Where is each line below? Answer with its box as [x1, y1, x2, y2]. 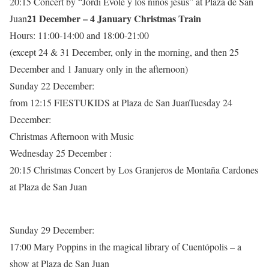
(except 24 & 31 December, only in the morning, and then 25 [10, 45, 239, 58]
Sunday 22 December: [10, 79, 94, 92]
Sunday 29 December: [10, 223, 94, 236]
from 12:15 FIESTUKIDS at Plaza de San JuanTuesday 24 [10, 95, 232, 109]
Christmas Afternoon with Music [10, 129, 134, 142]
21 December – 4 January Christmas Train [27, 11, 201, 25]
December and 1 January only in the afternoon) [10, 62, 188, 75]
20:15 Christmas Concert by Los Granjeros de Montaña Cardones [10, 163, 258, 176]
